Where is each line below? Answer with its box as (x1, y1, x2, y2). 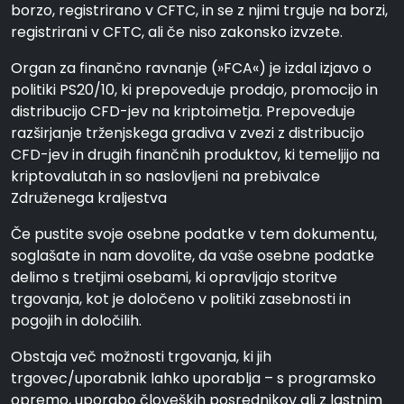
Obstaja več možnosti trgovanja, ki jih (11, 346, 271, 367)
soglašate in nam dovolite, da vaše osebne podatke (11, 245, 374, 266)
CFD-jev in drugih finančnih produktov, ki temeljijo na (11, 144, 380, 165)
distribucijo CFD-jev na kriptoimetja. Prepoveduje (11, 101, 355, 122)
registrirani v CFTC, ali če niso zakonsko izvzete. (11, 22, 343, 42)
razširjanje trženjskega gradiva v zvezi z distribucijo (11, 123, 364, 143)
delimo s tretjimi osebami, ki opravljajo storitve (11, 267, 337, 288)
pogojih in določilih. (11, 310, 142, 331)
